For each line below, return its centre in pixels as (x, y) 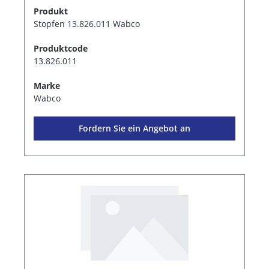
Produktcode (61, 48)
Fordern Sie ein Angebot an (134, 128)
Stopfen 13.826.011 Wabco (87, 23)
